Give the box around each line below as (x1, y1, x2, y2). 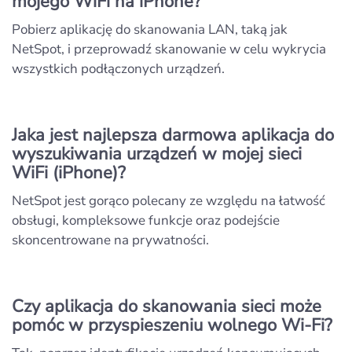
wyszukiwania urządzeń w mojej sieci (12, 141, 302, 166)
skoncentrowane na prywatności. (12, 230, 209, 249)
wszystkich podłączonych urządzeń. (12, 59, 225, 78)
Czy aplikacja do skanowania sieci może (12, 294, 321, 318)
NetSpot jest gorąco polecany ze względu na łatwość (12, 191, 325, 210)
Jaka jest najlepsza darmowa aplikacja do (12, 123, 334, 147)
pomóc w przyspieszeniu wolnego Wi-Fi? (12, 313, 332, 337)
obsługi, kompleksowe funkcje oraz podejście (12, 211, 280, 229)
